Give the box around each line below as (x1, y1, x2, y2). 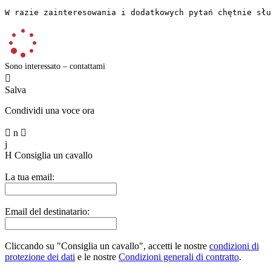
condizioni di (209, 240, 259, 251)
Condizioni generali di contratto (119, 251, 239, 262)
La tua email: (5, 171, 54, 182)
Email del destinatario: (5, 206, 90, 217)
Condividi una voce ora (5, 105, 94, 116)
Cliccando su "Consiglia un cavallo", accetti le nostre (5, 240, 209, 251)
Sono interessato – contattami (5, 61, 105, 71)
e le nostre (75, 251, 119, 262)
